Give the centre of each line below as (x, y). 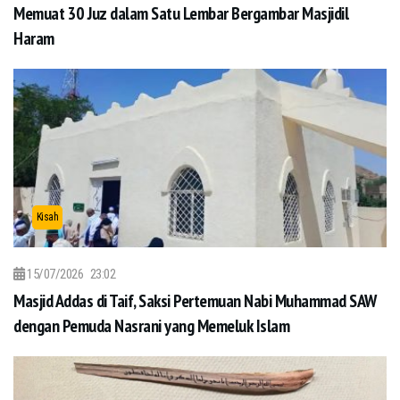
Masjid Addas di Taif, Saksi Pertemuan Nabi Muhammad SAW (195, 301)
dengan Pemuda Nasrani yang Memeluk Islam (151, 326)
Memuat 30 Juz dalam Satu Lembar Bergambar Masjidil (181, 13)
